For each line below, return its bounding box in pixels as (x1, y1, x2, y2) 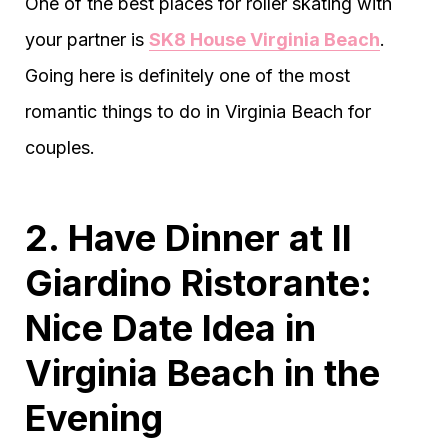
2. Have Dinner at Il (25, 216, 352, 260)
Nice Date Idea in (25, 306, 316, 350)
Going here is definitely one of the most (25, 65, 350, 86)
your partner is (25, 29, 149, 50)
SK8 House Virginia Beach (149, 29, 380, 50)
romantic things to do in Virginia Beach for (25, 101, 371, 122)
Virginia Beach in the (25, 351, 380, 395)
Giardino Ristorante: (25, 261, 372, 305)
